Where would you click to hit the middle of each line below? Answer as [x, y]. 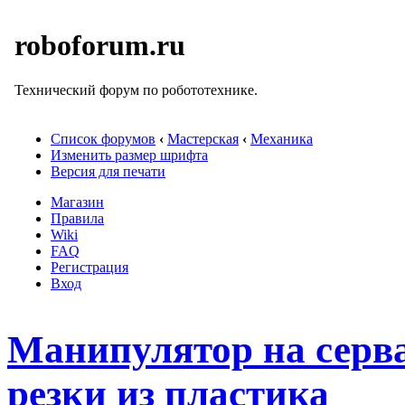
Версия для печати [108, 171]
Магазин [77, 202]
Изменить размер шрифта [129, 155]
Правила [77, 218]
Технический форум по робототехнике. [136, 89]
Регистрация [89, 267]
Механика [282, 139]
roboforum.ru [100, 46]
